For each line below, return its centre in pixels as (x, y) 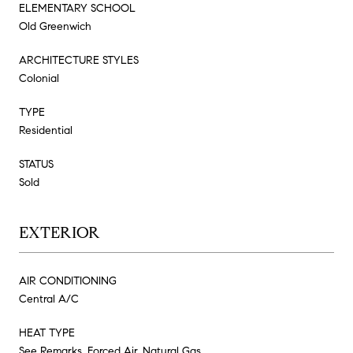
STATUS (36, 164)
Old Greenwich (55, 26)
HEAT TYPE (47, 333)
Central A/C (49, 299)
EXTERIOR (59, 232)
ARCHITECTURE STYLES (79, 60)
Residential (46, 130)
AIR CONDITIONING (68, 281)
